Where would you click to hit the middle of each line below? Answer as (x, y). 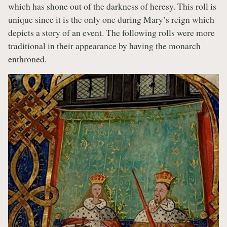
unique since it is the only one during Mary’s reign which (111, 19)
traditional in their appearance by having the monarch (104, 45)
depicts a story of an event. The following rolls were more (111, 32)
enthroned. (27, 59)
